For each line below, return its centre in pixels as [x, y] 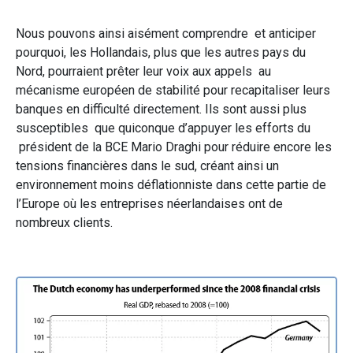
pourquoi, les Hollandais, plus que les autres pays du [161, 52]
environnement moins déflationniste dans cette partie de [171, 184]
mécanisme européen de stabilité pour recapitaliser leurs [173, 90]
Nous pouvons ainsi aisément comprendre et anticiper [166, 33]
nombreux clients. [64, 222]
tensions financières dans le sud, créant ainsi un [147, 165]
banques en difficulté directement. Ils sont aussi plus [161, 109]
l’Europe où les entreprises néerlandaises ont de [149, 203]
